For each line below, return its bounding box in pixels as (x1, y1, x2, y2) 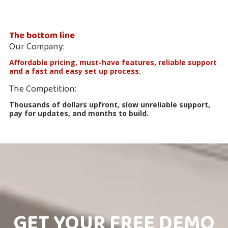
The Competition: (9, 81, 76, 97)
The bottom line (9, 27, 75, 44)
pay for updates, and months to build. (9, 108, 149, 118)
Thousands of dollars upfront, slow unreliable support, (9, 99, 210, 109)
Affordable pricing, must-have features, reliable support (9, 57, 217, 67)
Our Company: (9, 39, 65, 55)
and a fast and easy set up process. (9, 66, 141, 76)
